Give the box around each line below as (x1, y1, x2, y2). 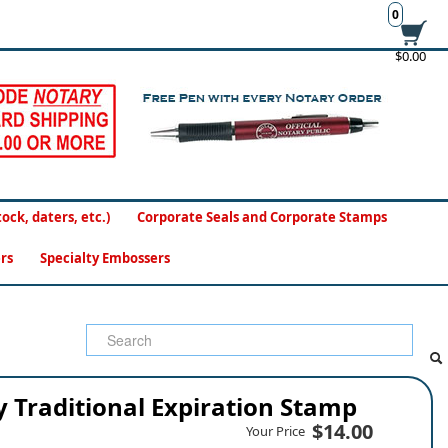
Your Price (246, 422, 305, 440)
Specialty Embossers (39, 249, 170, 267)
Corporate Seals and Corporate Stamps (137, 208, 387, 226)
